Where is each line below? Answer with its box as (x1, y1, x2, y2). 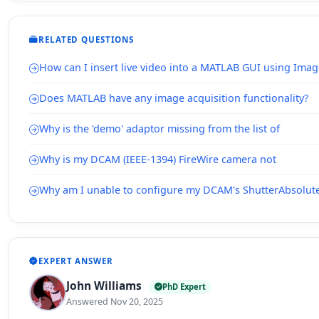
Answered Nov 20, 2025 (66, 295, 163, 308)
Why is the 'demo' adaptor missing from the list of (39, 122, 280, 135)
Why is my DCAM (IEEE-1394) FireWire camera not (39, 152, 276, 166)
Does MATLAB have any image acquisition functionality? (39, 91, 308, 105)
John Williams (66, 277, 145, 293)
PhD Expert (162, 281, 206, 292)
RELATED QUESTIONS (38, 34, 134, 45)
